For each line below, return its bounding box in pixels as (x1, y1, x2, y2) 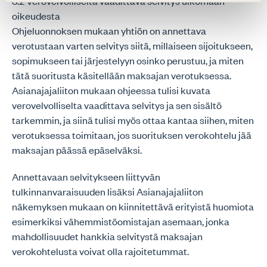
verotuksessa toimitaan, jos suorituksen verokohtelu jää (12, 128, 252, 141)
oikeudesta (12, 9, 60, 22)
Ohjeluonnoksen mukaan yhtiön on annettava (12, 24, 206, 37)
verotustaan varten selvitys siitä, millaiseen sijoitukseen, (12, 39, 253, 52)
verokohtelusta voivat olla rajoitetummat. (12, 244, 189, 257)
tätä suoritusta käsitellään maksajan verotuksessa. (12, 69, 231, 82)
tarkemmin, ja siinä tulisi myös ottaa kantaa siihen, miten (12, 113, 254, 126)
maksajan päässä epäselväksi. (12, 143, 142, 156)
